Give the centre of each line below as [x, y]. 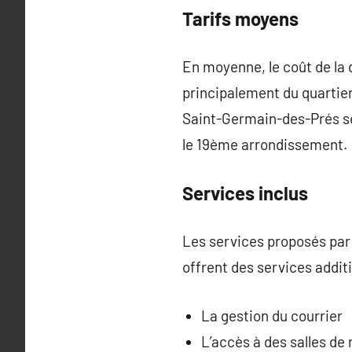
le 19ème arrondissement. [265, 144]
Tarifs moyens [240, 18]
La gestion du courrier [271, 315]
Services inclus [245, 192]
